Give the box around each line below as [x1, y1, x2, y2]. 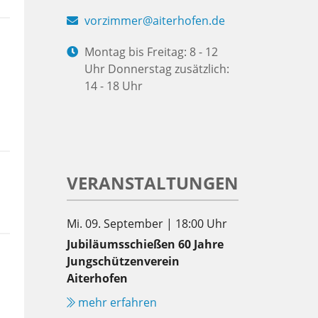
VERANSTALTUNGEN [67, 170, 238, 194]
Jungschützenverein [67, 253, 180, 269]
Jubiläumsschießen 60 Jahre [67, 236, 224, 252]
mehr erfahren [75, 294, 157, 310]
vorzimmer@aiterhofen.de [84, 12, 225, 28]
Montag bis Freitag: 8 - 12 [84, 43, 218, 60]
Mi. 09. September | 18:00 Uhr [67, 215, 227, 231]
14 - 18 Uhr [84, 77, 143, 94]
